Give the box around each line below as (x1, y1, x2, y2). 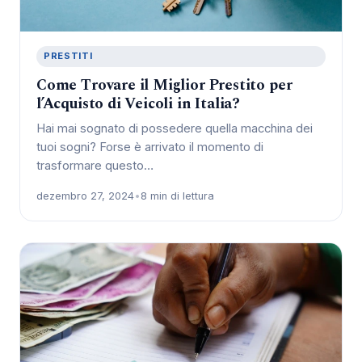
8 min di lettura (141, 190, 214, 203)
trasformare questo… (36, 158, 154, 174)
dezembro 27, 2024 (36, 190, 134, 203)
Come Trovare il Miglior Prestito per (36, 74, 293, 98)
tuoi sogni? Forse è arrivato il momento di (36, 140, 263, 155)
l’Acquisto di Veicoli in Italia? (36, 92, 241, 116)
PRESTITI (43, 50, 93, 62)
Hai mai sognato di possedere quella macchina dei (36, 121, 313, 137)
